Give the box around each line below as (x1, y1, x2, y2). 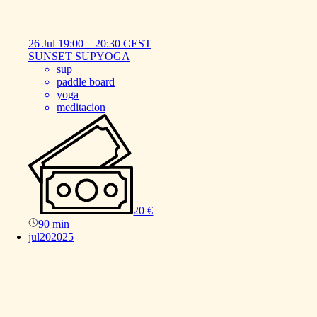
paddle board (57, 76, 115, 88)
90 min (38, 217, 69, 230)
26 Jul (28, 38, 55, 50)
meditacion (57, 101, 105, 114)
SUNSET (28, 50, 72, 63)
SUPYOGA (75, 50, 130, 63)
